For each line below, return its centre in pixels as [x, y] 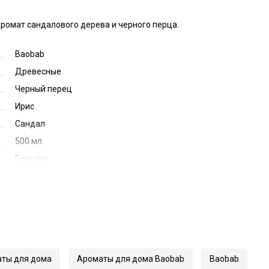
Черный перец [44, 89]
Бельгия [32, 159]
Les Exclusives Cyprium [59, 194]
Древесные [38, 72]
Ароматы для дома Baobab [130, 258]
